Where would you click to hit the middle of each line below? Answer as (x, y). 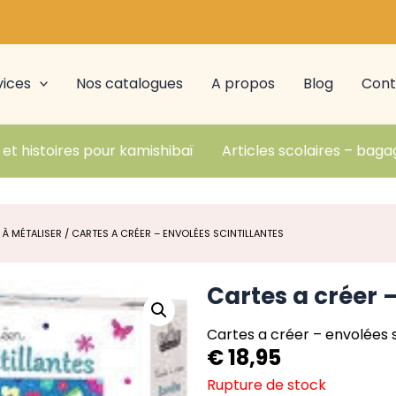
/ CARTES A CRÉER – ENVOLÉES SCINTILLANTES (173, 233)
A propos (244, 84)
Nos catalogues (130, 84)
